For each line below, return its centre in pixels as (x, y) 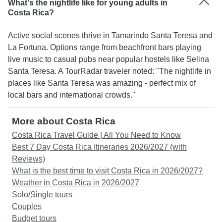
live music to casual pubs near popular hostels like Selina (109, 59)
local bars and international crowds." (72, 95)
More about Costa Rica (64, 121)
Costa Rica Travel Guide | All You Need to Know (96, 135)
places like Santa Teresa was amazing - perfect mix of (102, 83)
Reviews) (28, 159)
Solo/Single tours (42, 194)
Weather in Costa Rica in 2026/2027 (76, 183)
